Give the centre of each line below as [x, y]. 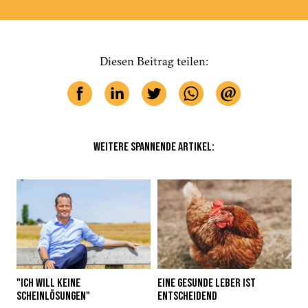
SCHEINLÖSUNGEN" [53, 296]
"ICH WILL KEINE [48, 283]
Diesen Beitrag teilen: [154, 61]
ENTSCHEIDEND [187, 296]
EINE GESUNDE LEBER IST [206, 283]
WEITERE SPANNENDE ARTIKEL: [154, 147]
